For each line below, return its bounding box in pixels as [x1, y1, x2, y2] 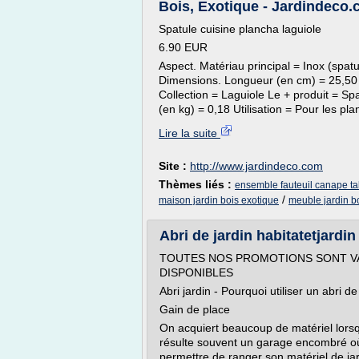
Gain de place [159, 303, 230, 316]
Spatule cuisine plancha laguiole [159, 22, 321, 35]
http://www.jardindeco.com [190, 159, 323, 172]
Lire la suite [159, 127, 220, 139]
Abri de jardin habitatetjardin [159, 228, 356, 244]
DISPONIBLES [159, 266, 233, 279]
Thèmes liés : [159, 178, 235, 191]
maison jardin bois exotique [159, 195, 279, 206]
